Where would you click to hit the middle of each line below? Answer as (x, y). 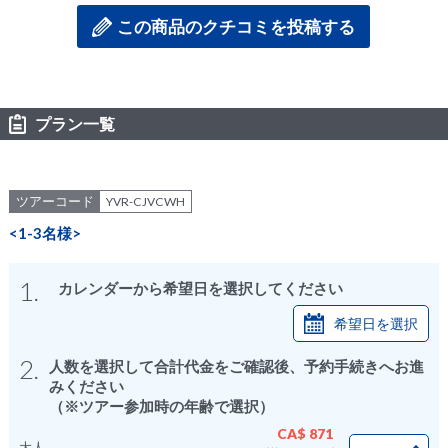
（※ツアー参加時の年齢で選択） (161, 405)
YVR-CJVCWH (145, 201)
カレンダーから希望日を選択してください (200, 287)
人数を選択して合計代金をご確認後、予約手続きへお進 (236, 365)
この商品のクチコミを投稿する (236, 26)
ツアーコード (54, 201)
